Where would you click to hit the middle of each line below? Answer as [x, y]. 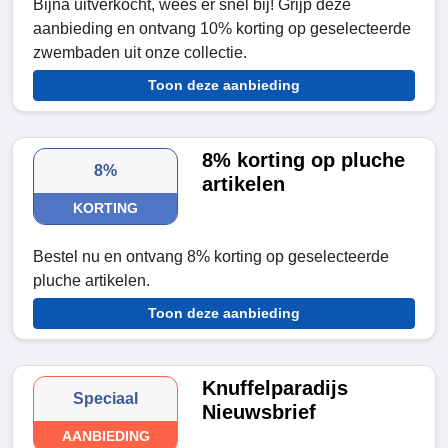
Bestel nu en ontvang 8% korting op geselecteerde [211, 257]
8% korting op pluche [304, 160]
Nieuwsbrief [259, 412]
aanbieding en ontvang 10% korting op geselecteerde [222, 29]
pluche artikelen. [91, 281]
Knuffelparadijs [275, 388]
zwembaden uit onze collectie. [140, 53]
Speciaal [106, 399]
